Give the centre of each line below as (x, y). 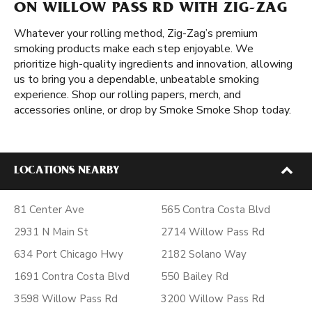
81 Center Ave (49, 210)
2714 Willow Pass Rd (213, 232)
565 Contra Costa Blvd (216, 210)
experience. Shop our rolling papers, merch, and (127, 95)
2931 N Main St (51, 232)
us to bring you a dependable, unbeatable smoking (136, 79)
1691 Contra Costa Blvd (72, 276)
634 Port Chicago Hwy (69, 254)
